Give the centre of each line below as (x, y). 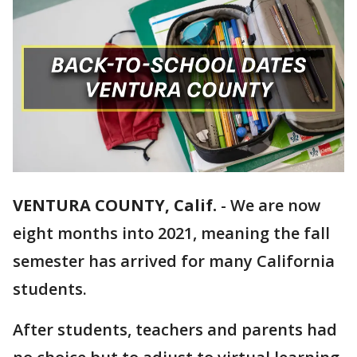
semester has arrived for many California (174, 261)
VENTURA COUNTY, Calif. (115, 206)
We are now (275, 206)
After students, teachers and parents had (175, 330)
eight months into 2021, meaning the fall (171, 233)
